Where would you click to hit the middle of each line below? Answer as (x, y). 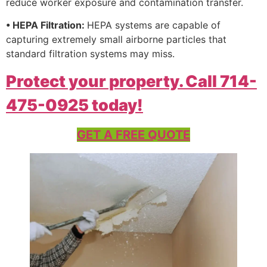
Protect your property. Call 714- (131, 81)
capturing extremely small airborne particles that (116, 40)
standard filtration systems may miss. (90, 54)
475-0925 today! (74, 105)
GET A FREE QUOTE (133, 134)
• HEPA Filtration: (46, 25)
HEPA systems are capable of (154, 25)
